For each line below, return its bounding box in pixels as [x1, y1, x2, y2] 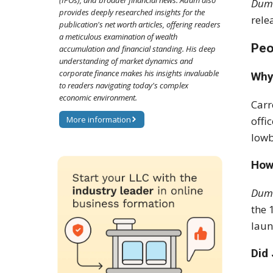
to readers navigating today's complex [59, 80, 188, 91]
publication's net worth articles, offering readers [59, 19, 221, 30]
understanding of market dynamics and [59, 55, 193, 67]
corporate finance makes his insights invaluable [59, 68, 219, 79]
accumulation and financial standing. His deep [59, 43, 216, 55]
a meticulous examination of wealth [59, 31, 177, 43]
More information [66, 114, 131, 126]
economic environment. [59, 92, 137, 104]
